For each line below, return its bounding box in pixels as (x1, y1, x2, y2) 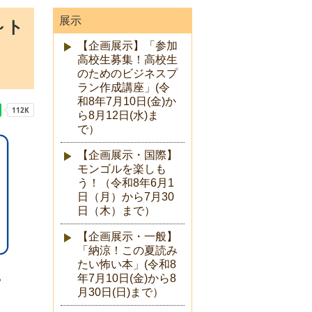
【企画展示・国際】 (77, 149, 178, 162)
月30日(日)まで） (77, 286, 164, 299)
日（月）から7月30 (77, 191, 174, 203)
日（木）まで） (77, 205, 155, 217)
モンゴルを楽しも (77, 163, 166, 175)
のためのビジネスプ (77, 68, 178, 80)
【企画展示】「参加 (77, 40, 178, 52)
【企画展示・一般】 (77, 231, 178, 243)
